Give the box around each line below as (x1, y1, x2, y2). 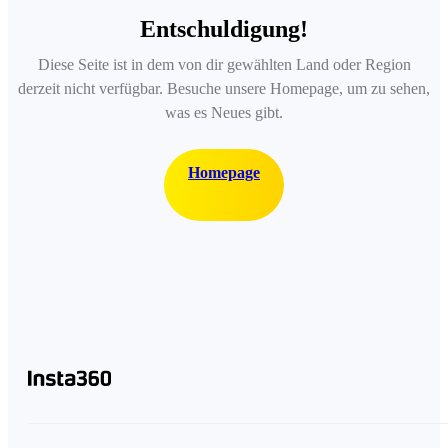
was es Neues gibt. (165, 103, 283, 121)
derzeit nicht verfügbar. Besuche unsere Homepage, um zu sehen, (18, 79, 430, 97)
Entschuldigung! (140, 15, 308, 42)
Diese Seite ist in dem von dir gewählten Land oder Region (37, 55, 411, 73)
